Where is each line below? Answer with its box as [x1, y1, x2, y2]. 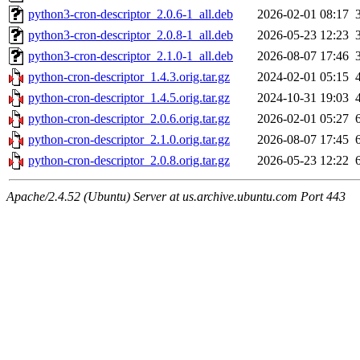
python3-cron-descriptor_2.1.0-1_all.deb [28, 49, 233, 63]
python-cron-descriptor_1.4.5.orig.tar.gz [28, 91, 230, 105]
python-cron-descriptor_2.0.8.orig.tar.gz [28, 153, 230, 168]
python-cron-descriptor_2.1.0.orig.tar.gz [28, 133, 230, 147]
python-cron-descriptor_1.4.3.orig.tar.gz [28, 70, 230, 84]
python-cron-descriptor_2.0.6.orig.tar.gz [28, 112, 230, 126]
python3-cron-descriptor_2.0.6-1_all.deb [28, 7, 233, 22]
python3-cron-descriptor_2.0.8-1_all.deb [28, 28, 233, 43]
